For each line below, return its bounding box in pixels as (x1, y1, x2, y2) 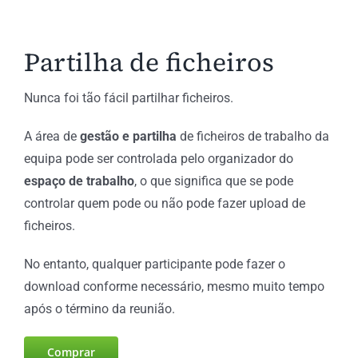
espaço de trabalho (23, 173, 134, 189)
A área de (23, 128, 77, 144)
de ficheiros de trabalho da (176, 128, 329, 144)
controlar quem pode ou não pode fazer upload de (23, 195, 305, 211)
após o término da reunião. (23, 300, 175, 316)
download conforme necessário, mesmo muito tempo (23, 278, 324, 294)
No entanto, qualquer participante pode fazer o (23, 256, 285, 272)
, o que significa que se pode (133, 173, 293, 189)
